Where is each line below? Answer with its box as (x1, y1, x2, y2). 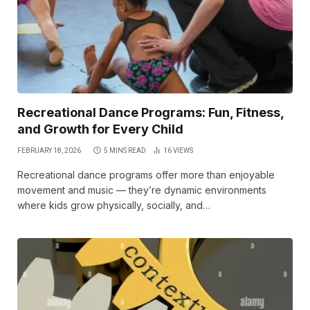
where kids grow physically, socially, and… (17, 199, 210, 211)
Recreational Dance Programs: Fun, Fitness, (17, 104, 284, 120)
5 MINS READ (104, 146, 146, 154)
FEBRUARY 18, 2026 (17, 146, 81, 154)
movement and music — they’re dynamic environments (17, 183, 266, 196)
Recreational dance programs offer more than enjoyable (17, 168, 275, 181)
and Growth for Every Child (17, 121, 183, 136)
